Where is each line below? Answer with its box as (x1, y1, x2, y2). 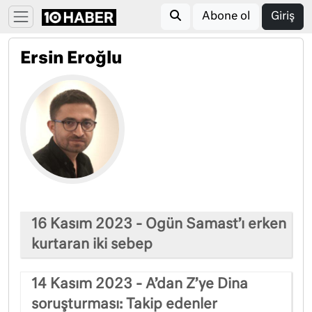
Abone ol (202, 11, 250, 22)
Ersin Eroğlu (20, 51, 122, 67)
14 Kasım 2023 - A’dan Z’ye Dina (31, 276, 248, 291)
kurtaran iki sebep (31, 237, 153, 251)
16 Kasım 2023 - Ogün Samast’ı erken (31, 217, 286, 231)
